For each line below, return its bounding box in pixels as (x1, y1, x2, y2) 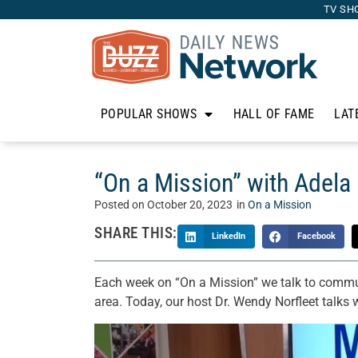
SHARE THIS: (94, 224, 177, 242)
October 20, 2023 (147, 198, 233, 212)
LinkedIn (212, 231, 246, 241)
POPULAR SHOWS (101, 106, 197, 121)
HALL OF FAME (233, 106, 315, 121)
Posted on (94, 198, 147, 212)
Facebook (296, 231, 336, 241)
